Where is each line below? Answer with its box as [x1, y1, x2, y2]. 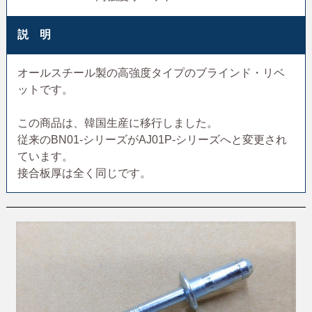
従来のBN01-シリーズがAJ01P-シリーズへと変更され [17, 133, 287, 146]
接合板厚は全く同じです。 [17, 166, 151, 179]
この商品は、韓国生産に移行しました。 [17, 116, 218, 129]
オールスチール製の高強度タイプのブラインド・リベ [17, 66, 285, 79]
